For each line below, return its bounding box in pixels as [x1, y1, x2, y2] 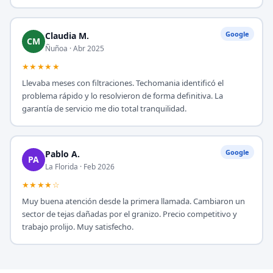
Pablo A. [44, 147, 80, 160]
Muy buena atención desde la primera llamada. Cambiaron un [21, 195, 245, 207]
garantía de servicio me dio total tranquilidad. [21, 102, 186, 114]
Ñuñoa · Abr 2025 [44, 43, 104, 54]
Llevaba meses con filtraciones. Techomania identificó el [21, 77, 224, 88]
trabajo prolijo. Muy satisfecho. [21, 221, 133, 232]
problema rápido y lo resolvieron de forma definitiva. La [21, 90, 223, 101]
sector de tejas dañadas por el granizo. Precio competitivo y [21, 208, 237, 219]
